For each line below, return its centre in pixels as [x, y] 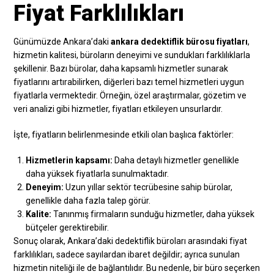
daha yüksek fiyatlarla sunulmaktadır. [98, 173]
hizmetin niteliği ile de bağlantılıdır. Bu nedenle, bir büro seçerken [137, 268]
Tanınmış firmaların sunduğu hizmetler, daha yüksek [153, 214]
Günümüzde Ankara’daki [62, 41]
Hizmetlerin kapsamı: [69, 160]
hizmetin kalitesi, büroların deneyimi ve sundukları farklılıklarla [132, 55]
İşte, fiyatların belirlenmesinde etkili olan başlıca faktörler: [124, 134]
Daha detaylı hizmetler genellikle [176, 160]
